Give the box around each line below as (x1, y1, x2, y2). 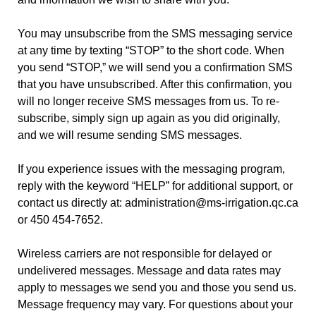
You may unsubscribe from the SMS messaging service (18, 27, 293, 39)
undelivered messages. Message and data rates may (18, 264, 281, 276)
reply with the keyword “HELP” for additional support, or (18, 179, 293, 192)
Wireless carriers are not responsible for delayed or (18, 247, 272, 260)
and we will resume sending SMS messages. (18, 128, 242, 141)
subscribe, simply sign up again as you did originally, (18, 111, 280, 124)
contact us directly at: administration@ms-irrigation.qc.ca (18, 196, 298, 209)
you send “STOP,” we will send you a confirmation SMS (18, 61, 293, 73)
